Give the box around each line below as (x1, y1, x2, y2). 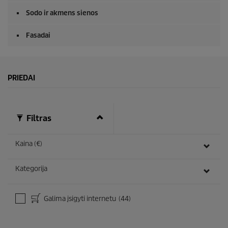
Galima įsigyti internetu (42, 194, 116, 203)
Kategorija (15, 164, 47, 173)
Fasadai (26, 31, 50, 40)
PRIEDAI (8, 73, 35, 82)
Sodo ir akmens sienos (26, 8, 98, 17)
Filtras (24, 112, 51, 124)
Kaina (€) (15, 139, 42, 148)
